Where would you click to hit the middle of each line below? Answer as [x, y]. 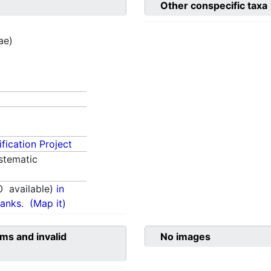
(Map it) [48, 204]
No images [185, 237]
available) [30, 189]
